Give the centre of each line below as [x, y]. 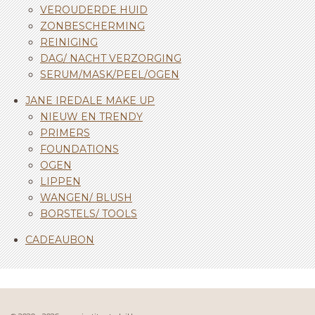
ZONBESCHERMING [92, 26]
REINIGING [69, 42]
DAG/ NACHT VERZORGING [111, 58]
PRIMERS [65, 133]
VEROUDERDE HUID [94, 9]
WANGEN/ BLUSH [86, 197]
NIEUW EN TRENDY [91, 116]
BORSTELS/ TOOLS [89, 213]
